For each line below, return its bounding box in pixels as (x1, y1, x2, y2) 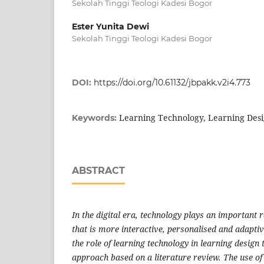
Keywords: (72, 112, 119, 123)
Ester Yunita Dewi (72, 21, 149, 32)
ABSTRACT (72, 164, 125, 176)
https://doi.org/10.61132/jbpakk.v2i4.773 (94, 77, 250, 88)
